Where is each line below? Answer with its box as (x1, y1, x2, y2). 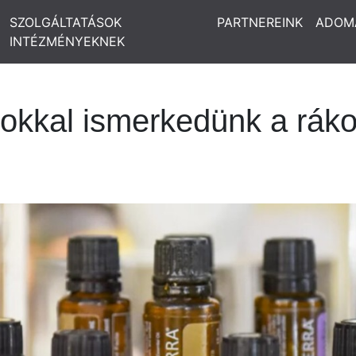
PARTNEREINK (217, 14, 303, 30)
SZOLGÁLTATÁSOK (9, 14, 122, 30)
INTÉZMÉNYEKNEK (9, 33, 125, 49)
